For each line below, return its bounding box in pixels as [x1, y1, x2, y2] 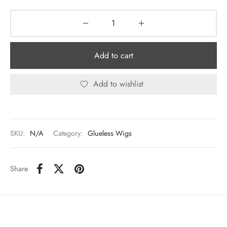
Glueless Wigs [88, 128, 132, 139]
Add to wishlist [93, 78, 143, 90]
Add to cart [94, 49, 133, 61]
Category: [53, 128, 85, 139]
